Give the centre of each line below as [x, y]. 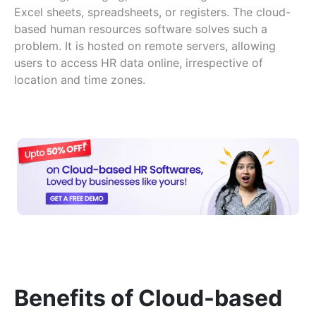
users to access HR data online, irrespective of [139, 62]
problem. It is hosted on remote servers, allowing [145, 45]
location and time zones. [80, 79]
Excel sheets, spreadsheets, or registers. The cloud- [152, 12]
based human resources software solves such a [141, 29]
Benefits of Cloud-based [148, 298]
